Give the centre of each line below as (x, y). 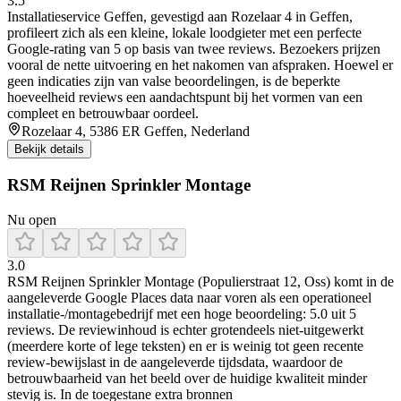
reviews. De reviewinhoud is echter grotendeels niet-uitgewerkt (185, 329)
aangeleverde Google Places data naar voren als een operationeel (189, 297)
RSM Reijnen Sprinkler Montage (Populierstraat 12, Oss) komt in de (200, 281)
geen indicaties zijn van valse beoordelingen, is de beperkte (174, 81)
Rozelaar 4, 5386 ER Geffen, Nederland (136, 132)
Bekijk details (49, 149)
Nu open (32, 219)
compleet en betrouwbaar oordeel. (103, 114)
